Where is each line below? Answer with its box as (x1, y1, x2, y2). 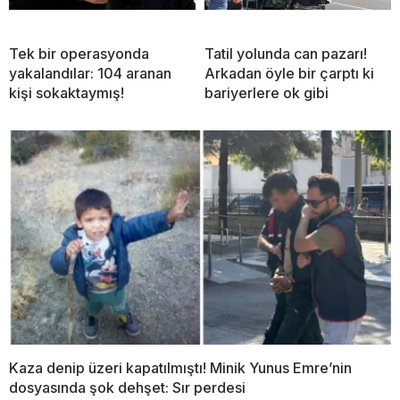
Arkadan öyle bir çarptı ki (204, 63, 374, 82)
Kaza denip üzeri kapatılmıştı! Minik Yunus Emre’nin (9, 359, 352, 378)
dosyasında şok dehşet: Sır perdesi (9, 379, 246, 397)
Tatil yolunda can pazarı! (204, 44, 367, 62)
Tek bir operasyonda (9, 44, 149, 62)
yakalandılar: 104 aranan (9, 63, 171, 82)
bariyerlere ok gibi (204, 83, 329, 102)
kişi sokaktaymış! (9, 83, 124, 102)
